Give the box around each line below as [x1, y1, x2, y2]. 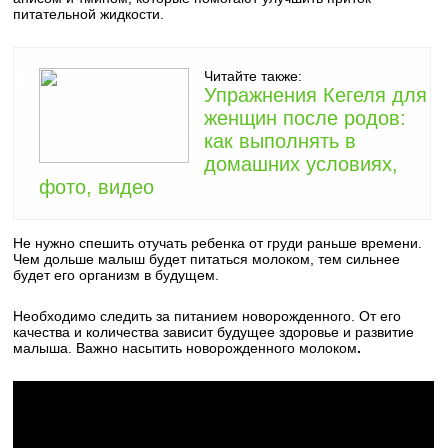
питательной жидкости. [13, 6, 165, 22]
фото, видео [39, 176, 155, 198]
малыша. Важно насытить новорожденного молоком [13, 340, 358, 356]
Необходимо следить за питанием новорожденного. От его [13, 308, 402, 324]
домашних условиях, [204, 153, 399, 175]
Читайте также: [204, 68, 303, 84]
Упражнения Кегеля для [204, 84, 428, 106]
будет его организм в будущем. [13, 267, 220, 283]
